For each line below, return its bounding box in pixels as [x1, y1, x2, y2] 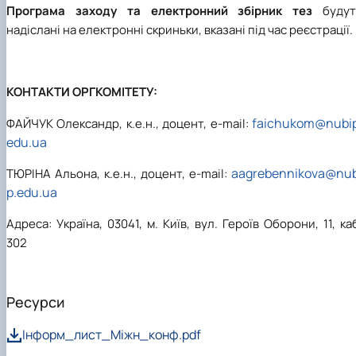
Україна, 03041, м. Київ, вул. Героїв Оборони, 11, [52, 215, 340, 232]
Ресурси [6, 292, 64, 311]
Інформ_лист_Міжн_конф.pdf [22, 325, 201, 343]
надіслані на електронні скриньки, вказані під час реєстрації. [6, 21, 353, 39]
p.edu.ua [6, 183, 57, 201]
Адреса [6, 215, 48, 232]
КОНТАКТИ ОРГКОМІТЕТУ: [6, 83, 157, 101]
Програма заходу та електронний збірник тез [6, 2, 313, 20]
